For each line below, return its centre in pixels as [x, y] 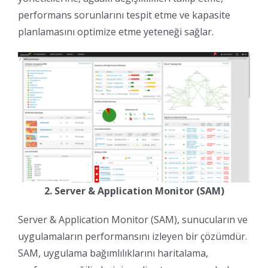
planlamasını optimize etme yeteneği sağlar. [116, 31]
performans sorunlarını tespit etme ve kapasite [124, 15]
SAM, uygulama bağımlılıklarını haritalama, [113, 253]
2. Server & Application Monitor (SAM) [134, 191]
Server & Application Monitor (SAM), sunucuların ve [133, 219]
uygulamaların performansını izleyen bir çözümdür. [133, 236]
